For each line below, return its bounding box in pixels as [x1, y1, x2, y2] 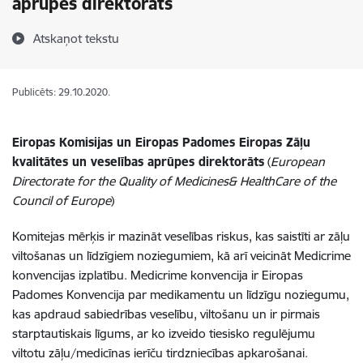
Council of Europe [12, 193, 111, 208]
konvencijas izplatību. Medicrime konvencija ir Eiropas [12, 267, 303, 283]
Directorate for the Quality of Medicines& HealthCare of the [12, 173, 336, 189]
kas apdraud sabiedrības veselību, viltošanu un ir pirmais [12, 306, 320, 322]
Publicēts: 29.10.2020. [12, 86, 110, 98]
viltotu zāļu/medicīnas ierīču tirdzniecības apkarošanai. [12, 345, 308, 361]
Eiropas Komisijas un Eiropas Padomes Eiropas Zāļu [12, 135, 310, 150]
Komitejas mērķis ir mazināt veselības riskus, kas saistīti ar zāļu [12, 228, 350, 244]
